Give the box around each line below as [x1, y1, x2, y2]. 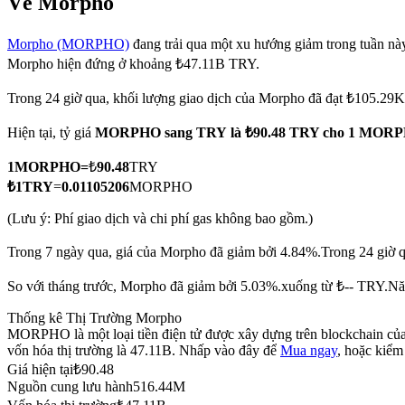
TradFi [43, 171, 81, 186]
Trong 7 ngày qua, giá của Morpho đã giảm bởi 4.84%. [7, 244, 321, 260]
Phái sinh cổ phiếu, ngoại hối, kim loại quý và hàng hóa [43, 202, 361, 217]
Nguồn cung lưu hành [7, 379, 133, 395]
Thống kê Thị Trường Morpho [7, 310, 182, 326]
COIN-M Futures [43, 75, 143, 90]
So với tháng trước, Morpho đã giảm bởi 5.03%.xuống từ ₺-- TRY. [7, 278, 388, 295]
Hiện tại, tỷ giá [7, 125, 95, 141]
